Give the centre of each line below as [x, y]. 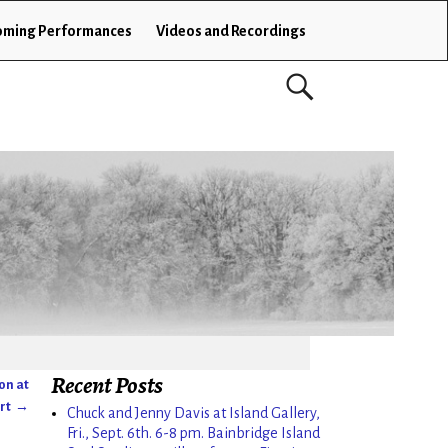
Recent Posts [107, 385]
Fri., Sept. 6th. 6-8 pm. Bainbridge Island [193, 432]
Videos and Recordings [230, 30]
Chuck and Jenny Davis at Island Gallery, [193, 412]
